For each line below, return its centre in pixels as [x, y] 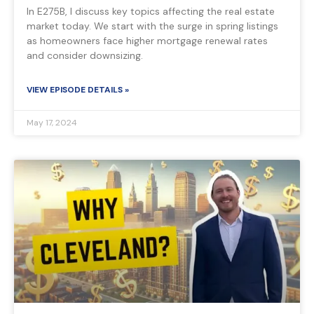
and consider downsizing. [85, 56]
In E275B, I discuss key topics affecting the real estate [151, 12]
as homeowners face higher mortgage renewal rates [147, 41]
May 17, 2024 [52, 123]
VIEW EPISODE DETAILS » [78, 90]
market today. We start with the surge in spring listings [152, 26]
